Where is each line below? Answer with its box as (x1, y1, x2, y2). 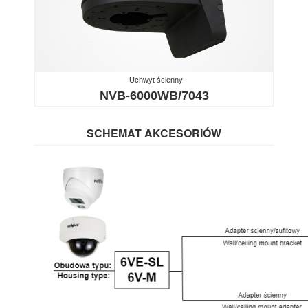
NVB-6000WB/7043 (99, 88, 209, 102)
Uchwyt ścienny (129, 75, 183, 84)
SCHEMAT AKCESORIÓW (87, 124, 221, 141)
